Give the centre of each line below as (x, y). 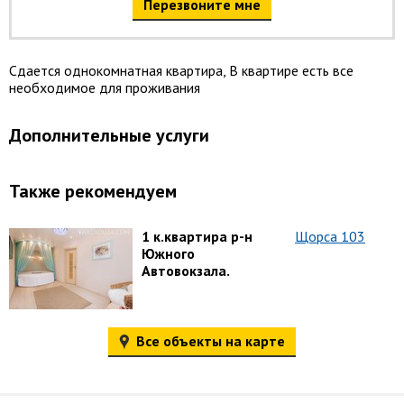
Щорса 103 (330, 237)
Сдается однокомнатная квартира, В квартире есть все (181, 71)
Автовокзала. (186, 271)
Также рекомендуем (93, 192)
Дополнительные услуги (109, 136)
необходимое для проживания (105, 88)
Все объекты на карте (209, 341)
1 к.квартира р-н (197, 237)
